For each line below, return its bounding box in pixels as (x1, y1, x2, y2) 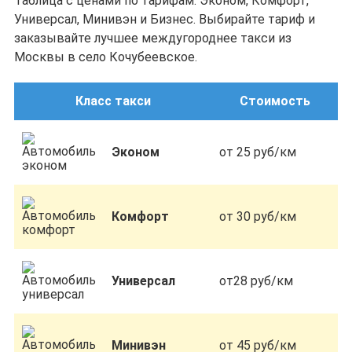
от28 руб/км (219, 273, 293, 288)
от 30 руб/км (219, 209, 296, 224)
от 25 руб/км (219, 145, 296, 159)
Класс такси (75, 93, 151, 108)
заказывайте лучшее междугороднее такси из (14, 31, 291, 46)
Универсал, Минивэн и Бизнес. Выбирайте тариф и (14, 12, 315, 27)
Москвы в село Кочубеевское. (14, 49, 197, 64)
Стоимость (239, 93, 310, 108)
